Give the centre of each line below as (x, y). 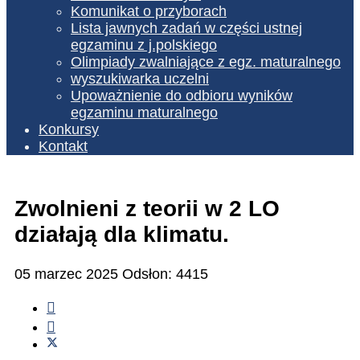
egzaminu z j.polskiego (144, 45)
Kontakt (63, 146)
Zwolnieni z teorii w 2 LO (147, 208)
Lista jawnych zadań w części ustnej (186, 28)
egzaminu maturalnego (144, 112)
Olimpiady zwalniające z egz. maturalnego (206, 61)
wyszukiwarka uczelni (140, 78)
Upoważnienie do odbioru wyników (182, 95)
